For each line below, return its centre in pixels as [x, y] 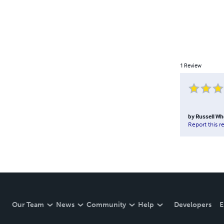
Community [106, 205]
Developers [193, 205]
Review [192, 65]
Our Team [28, 205]
